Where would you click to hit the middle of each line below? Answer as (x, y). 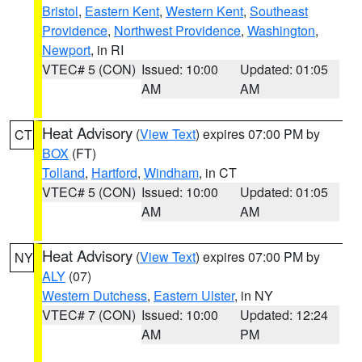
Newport (66, 50)
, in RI (107, 50)
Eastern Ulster (194, 295)
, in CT (218, 173)
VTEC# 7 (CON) (89, 315)
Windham (171, 173)
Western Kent (204, 11)
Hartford (114, 173)
